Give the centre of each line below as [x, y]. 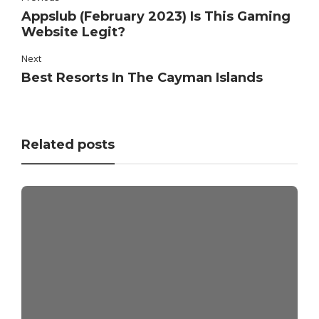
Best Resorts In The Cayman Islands [142, 78]
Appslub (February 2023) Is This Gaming [156, 17]
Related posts [68, 145]
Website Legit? [73, 32]
